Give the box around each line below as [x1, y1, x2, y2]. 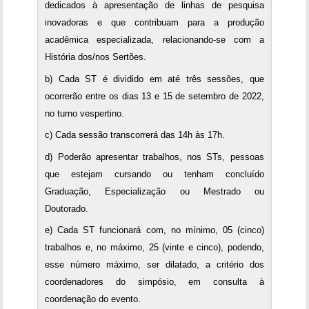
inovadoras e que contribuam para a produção [45, 17, 264, 28]
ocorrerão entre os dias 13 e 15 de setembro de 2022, [45, 90, 264, 101]
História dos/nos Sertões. [45, 52, 147, 63]
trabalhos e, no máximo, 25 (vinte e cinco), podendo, [45, 242, 264, 253]
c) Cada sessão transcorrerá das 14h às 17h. [45, 130, 226, 141]
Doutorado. [45, 203, 89, 214]
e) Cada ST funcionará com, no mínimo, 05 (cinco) [45, 225, 264, 236]
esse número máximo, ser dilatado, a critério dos [45, 259, 264, 270]
